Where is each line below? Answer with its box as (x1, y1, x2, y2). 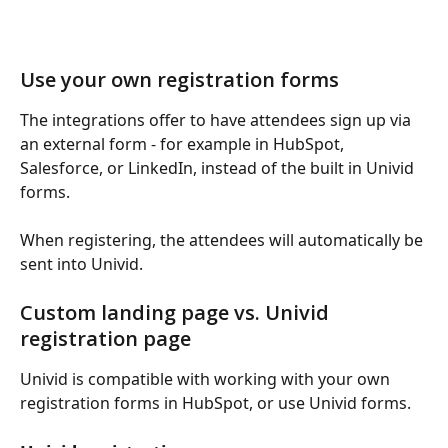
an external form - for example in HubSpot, (20, 132, 348, 155)
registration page (20, 325, 191, 353)
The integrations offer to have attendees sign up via (20, 108, 415, 131)
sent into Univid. (20, 252, 143, 275)
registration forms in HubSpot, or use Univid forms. (20, 392, 411, 415)
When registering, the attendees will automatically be (20, 228, 427, 251)
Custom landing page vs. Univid (20, 299, 334, 327)
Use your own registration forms (20, 65, 339, 93)
